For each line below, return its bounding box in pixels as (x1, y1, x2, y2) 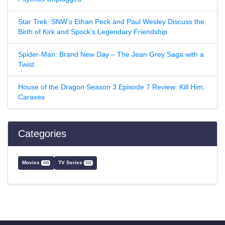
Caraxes (18, 93, 45, 101)
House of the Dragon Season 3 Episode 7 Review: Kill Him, (18, 83, 205, 91)
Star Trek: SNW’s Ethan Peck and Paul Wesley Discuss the (18, 18, 204, 26)
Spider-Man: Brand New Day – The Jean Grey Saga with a (18, 50, 204, 58)
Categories (18, 128, 66, 139)
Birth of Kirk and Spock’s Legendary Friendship (18, 28, 167, 36)
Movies (22, 159, 41, 165)
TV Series (58, 159, 84, 165)
